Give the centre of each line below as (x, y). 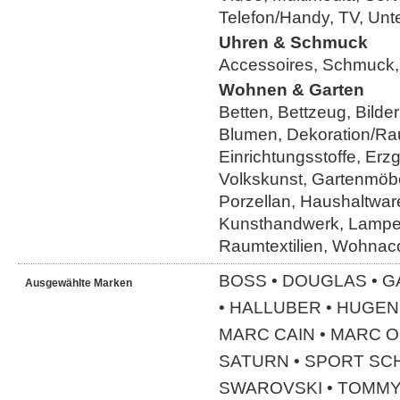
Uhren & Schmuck (293, 42)
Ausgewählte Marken (79, 283)
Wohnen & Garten (292, 90)
